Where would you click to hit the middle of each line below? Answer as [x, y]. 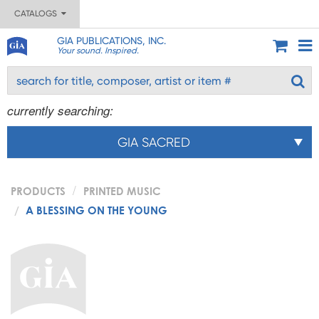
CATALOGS [37, 14]
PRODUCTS [38, 191]
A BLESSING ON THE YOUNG [96, 210]
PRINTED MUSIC [122, 191]
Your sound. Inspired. [98, 51]
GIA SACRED [154, 142]
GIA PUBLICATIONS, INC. [111, 41]
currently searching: [60, 110]
